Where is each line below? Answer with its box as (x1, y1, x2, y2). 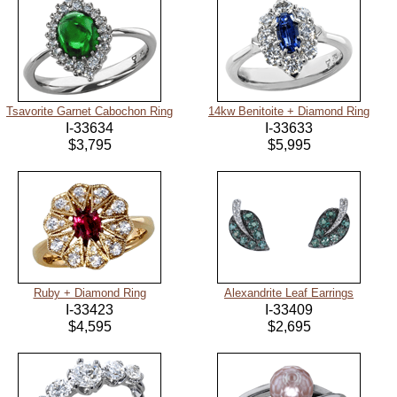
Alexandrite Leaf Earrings (224, 286, 354, 300)
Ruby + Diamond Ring (33, 286, 146, 300)
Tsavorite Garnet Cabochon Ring (6, 105, 173, 119)
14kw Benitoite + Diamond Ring (208, 105, 370, 119)
